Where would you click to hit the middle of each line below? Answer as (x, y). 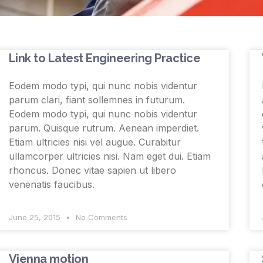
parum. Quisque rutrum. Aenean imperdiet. (104, 128)
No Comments (100, 218)
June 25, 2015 (36, 218)
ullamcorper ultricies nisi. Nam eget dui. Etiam (109, 156)
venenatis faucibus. (51, 185)
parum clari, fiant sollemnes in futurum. (97, 100)
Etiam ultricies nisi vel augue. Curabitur (95, 142)
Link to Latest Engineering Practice (104, 58)
